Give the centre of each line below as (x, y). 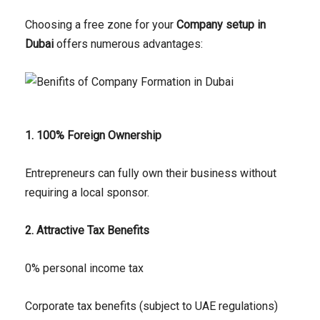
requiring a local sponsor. (87, 193)
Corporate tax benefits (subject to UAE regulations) (151, 306)
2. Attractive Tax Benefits (87, 231)
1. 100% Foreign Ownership (93, 136)
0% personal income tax (84, 269)
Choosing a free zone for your (101, 25)
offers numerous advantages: (128, 44)
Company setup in (221, 25)
